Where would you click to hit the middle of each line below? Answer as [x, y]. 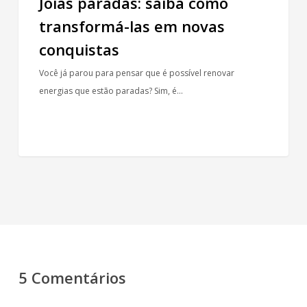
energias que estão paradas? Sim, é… [111, 90]
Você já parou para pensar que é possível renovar [136, 73]
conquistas [79, 49]
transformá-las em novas [132, 26]
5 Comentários [72, 277]
